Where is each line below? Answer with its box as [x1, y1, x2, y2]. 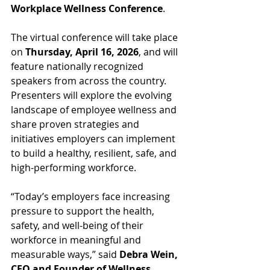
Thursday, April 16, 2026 [25, 45, 139, 59]
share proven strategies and [11, 118, 142, 131]
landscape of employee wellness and [11, 103, 179, 117]
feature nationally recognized [11, 60, 146, 74]
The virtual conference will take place [11, 31, 180, 45]
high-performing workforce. [11, 161, 136, 175]
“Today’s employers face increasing [11, 190, 172, 204]
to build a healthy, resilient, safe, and [11, 146, 179, 160]
